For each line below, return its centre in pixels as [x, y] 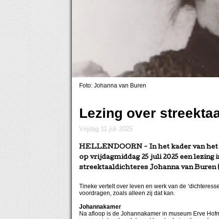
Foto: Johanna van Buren [113, 86]
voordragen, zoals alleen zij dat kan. [127, 193]
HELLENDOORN [111, 148]
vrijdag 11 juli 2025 [108, 129]
